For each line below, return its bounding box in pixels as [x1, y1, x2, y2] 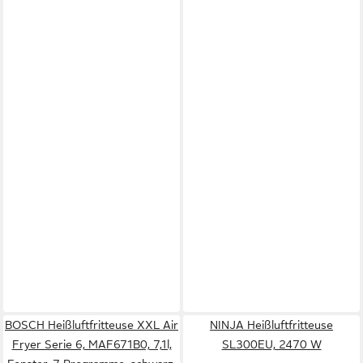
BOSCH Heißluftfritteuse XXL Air [5, 318, 178, 331]
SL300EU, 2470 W [221, 338, 322, 351]
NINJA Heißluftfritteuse [210, 318, 333, 331]
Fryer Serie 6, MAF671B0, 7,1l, [11, 338, 172, 351]
